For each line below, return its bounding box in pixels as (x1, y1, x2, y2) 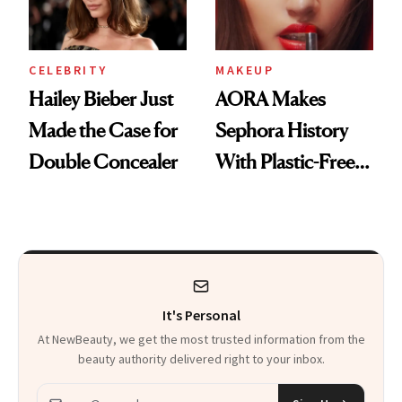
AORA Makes (215, 86, 326, 110)
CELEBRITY (29, 61, 108, 78)
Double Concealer (29, 149, 178, 173)
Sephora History (215, 118, 348, 142)
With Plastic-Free (215, 149, 354, 173)
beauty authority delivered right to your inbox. (77, 350, 325, 367)
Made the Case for (29, 118, 178, 142)
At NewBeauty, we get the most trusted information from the (37, 330, 365, 347)
